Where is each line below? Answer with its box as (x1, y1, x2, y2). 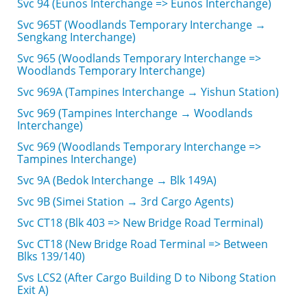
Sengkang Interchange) (17, 29, 136, 45)
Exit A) (17, 282, 49, 297)
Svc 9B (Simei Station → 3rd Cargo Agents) (17, 194, 234, 209)
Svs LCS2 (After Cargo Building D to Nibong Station (17, 270, 276, 285)
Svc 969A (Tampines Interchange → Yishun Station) (17, 84, 279, 99)
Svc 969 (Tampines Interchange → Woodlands (17, 106, 253, 121)
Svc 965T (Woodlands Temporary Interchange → (17, 17, 266, 32)
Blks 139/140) (17, 249, 85, 264)
